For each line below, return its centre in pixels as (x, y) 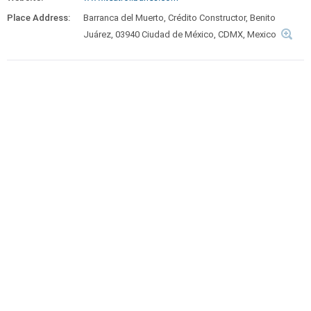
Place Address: (39, 18)
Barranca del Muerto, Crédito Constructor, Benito (179, 18)
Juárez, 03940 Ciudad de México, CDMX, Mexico (180, 34)
